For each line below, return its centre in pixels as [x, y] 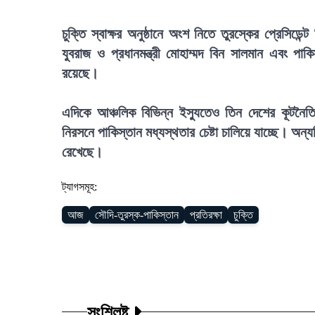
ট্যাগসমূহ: [79, 187]
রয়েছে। [80, 73]
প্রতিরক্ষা [206, 215]
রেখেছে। [82, 152]
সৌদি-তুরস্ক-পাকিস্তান [137, 215]
